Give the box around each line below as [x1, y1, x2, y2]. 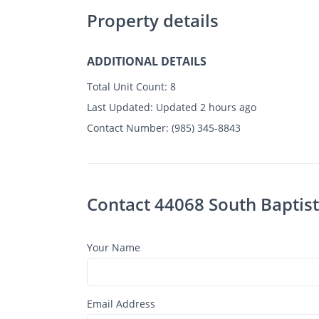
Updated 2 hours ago [153, 100, 256, 114]
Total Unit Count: [87, 79, 167, 93]
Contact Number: [87, 120, 169, 135]
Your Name [87, 240, 140, 254]
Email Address [87, 296, 155, 310]
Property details [87, 8, 219, 32]
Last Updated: [87, 100, 153, 114]
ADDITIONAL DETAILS [87, 53, 206, 69]
